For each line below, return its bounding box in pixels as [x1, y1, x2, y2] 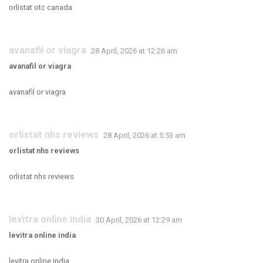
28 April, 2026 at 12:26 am [91, 46, 177, 55]
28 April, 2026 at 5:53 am [103, 131, 186, 140]
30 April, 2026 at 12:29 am [96, 215, 182, 224]
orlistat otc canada [9, 3, 72, 12]
